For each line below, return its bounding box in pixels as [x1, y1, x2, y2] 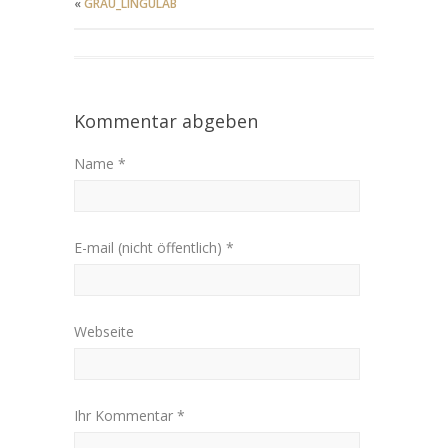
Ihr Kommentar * [74, 406, 185, 425]
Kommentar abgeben [74, 109, 258, 133]
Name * [74, 154, 126, 173]
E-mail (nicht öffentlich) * [74, 238, 234, 257]
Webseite [74, 322, 134, 341]
